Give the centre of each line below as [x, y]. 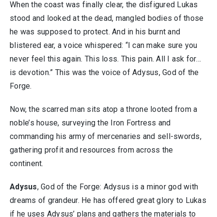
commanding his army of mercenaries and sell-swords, [106, 136]
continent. [27, 163]
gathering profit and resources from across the [92, 150]
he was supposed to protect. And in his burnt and [95, 32]
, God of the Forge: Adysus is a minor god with [117, 187]
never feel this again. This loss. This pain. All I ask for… [105, 59]
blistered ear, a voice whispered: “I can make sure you [104, 45]
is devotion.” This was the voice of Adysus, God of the [104, 72]
